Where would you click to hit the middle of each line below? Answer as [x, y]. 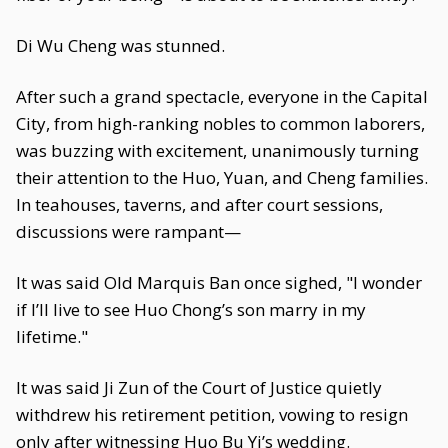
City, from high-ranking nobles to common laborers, [220, 123]
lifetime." [52, 336]
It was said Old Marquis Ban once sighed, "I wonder [219, 282]
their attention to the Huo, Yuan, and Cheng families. [222, 177]
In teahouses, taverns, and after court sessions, [199, 204]
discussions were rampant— [128, 231]
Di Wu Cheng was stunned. [120, 45]
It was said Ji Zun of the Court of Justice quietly [199, 387]
